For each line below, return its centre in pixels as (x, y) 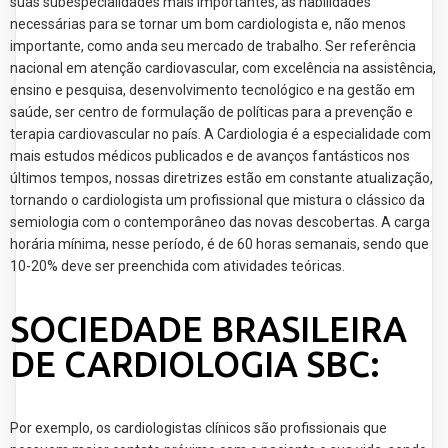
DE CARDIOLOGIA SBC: (195, 364)
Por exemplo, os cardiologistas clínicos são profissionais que (198, 428)
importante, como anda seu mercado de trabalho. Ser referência (213, 46)
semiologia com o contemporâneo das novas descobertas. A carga (220, 222)
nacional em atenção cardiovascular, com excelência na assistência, (223, 68)
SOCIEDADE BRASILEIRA (208, 329)
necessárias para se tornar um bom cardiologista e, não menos (208, 24)
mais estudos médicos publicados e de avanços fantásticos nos (210, 156)
